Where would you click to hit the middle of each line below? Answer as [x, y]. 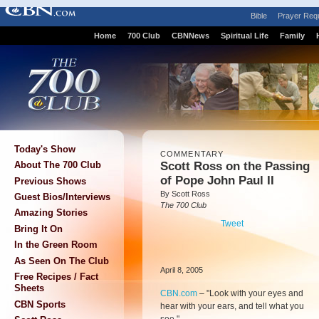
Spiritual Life [244, 36]
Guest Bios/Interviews [62, 197]
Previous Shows [50, 181]
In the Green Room [56, 245]
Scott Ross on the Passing [235, 166]
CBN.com [179, 293]
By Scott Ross [185, 194]
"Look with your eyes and [255, 293]
